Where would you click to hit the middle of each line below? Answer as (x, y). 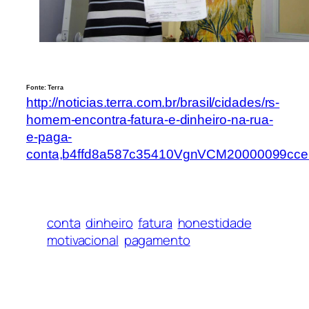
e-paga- (49, 137)
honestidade (215, 222)
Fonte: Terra (45, 87)
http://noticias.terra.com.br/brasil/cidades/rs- (153, 102)
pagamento (157, 240)
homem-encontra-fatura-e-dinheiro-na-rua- (150, 119)
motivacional (83, 240)
